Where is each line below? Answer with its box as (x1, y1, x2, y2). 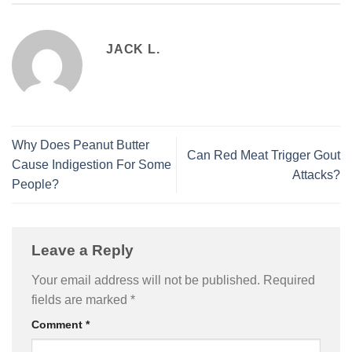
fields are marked (31, 293, 130, 307)
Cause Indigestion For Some (12, 158, 171, 172)
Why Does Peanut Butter (12, 138, 149, 152)
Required (263, 273, 315, 288)
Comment (31, 318, 86, 332)
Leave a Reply (31, 242, 137, 259)
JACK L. (106, 42, 160, 57)
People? (12, 178, 59, 192)
